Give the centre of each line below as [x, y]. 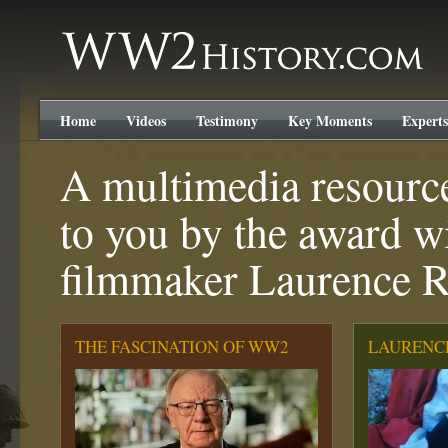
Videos [146, 120]
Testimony [227, 120]
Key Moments [330, 120]
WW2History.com [98, 33]
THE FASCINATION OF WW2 [182, 346]
